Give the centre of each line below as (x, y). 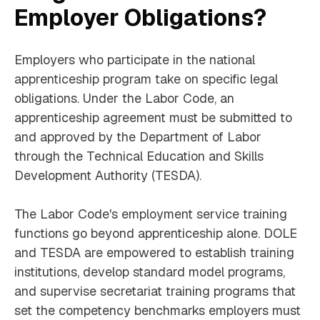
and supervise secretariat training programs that (155, 291)
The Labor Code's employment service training (151, 214)
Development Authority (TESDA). (108, 176)
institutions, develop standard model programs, (150, 272)
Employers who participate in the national (135, 60)
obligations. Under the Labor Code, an (124, 99)
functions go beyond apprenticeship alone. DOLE (156, 234)
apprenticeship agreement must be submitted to (153, 118)
